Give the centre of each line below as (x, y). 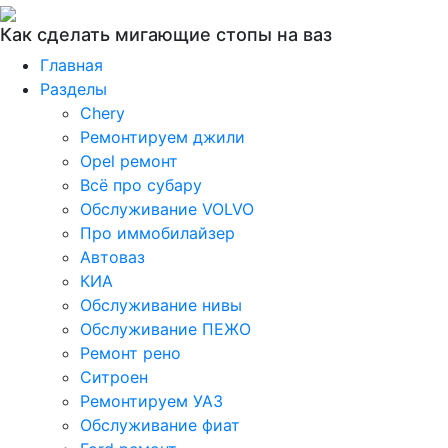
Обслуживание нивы (161, 305)
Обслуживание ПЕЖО (165, 329)
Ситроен (114, 377)
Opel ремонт (129, 161)
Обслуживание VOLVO (167, 209)
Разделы (73, 89)
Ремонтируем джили (162, 137)
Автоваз (112, 257)
